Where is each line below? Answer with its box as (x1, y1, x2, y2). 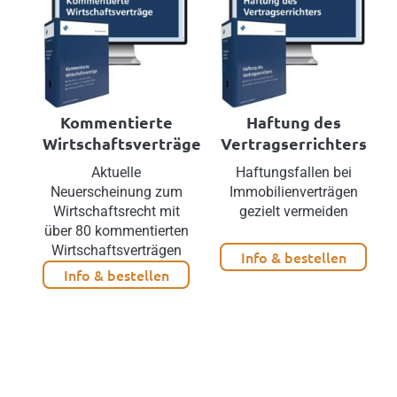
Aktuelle (91, 164, 142, 182)
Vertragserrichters (220, 133, 367, 154)
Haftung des (245, 112, 341, 133)
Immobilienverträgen (229, 183, 358, 201)
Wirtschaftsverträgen (51, 242, 182, 260)
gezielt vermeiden (238, 203, 348, 221)
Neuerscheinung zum (50, 183, 183, 201)
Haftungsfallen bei (235, 164, 352, 182)
